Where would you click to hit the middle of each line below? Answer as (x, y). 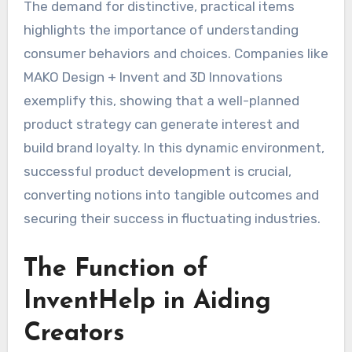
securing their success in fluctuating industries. (172, 218)
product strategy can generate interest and (161, 124)
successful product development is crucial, (157, 171)
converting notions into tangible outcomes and (171, 194)
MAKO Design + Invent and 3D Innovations (153, 77)
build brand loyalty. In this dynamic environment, (174, 147)
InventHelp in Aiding (147, 301)
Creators (73, 334)
